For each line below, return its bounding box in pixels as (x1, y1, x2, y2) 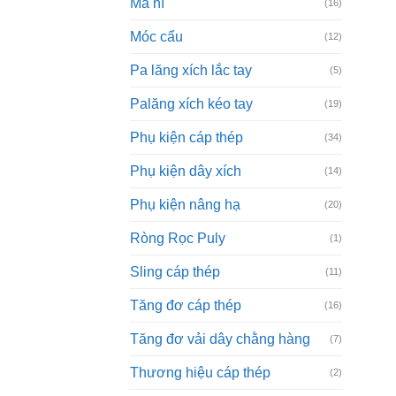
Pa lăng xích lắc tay (130, 62, 252, 78)
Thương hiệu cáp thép (130, 364, 270, 380)
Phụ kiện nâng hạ (130, 196, 240, 212)
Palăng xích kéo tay (130, 95, 253, 111)
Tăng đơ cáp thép (130, 297, 241, 313)
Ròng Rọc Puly (130, 230, 225, 246)
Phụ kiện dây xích (130, 163, 241, 179)
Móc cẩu (130, 28, 183, 44)
